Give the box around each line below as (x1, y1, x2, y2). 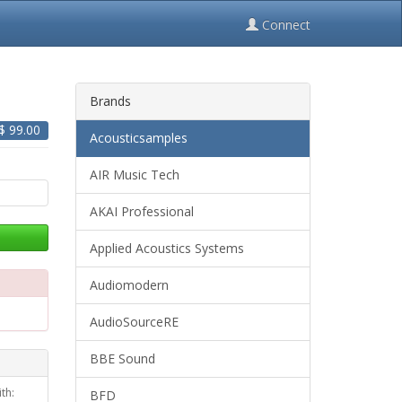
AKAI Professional (89, 203, 194, 220)
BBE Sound (89, 350, 155, 367)
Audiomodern (89, 276, 169, 293)
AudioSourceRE (89, 313, 179, 330)
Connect (258, 16, 310, 33)
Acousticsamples (89, 129, 188, 146)
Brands (89, 92, 131, 109)
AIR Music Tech (89, 166, 179, 183)
